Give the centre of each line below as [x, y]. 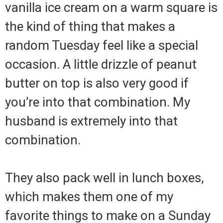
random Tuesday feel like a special [102, 46]
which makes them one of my [89, 197]
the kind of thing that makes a [90, 27]
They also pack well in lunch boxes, [105, 178]
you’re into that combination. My [98, 102]
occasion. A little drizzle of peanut [101, 64]
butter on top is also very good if [97, 83]
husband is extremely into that [91, 121]
